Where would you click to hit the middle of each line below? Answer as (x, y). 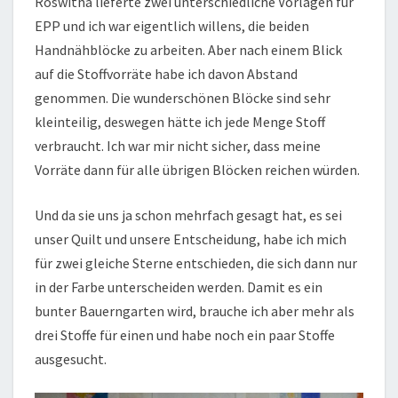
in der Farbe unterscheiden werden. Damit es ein (179, 287)
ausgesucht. (71, 359)
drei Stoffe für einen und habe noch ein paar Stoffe (185, 335)
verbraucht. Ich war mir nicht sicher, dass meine (178, 146)
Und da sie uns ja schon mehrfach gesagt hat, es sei (188, 215)
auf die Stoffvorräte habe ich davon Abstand (166, 74)
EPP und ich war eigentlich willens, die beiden (172, 26)
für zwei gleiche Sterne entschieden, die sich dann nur (196, 263)
